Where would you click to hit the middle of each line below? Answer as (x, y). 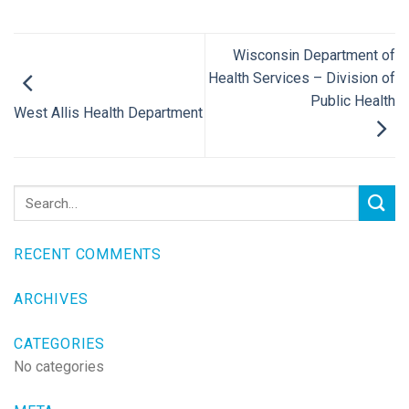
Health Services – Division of (302, 79)
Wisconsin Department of (314, 56)
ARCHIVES (51, 299)
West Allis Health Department (108, 113)
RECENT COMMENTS (88, 255)
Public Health (353, 101)
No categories (59, 367)
